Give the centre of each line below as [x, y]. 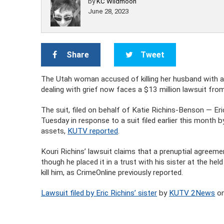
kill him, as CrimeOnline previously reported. [112, 172]
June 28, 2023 [108, 11]
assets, [54, 131]
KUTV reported [93, 131]
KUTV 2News [192, 193]
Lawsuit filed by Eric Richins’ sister [99, 193]
